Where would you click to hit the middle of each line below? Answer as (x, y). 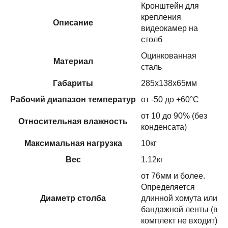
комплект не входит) (179, 221)
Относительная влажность (73, 121)
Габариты (73, 83)
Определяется (168, 187)
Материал (73, 61)
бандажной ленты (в (179, 209)
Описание (73, 23)
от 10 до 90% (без (174, 116)
